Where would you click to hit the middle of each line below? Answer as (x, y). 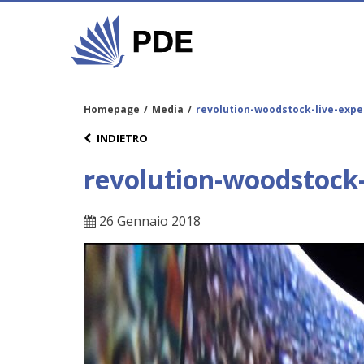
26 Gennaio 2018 (148, 221)
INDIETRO (122, 138)
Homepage (112, 109)
